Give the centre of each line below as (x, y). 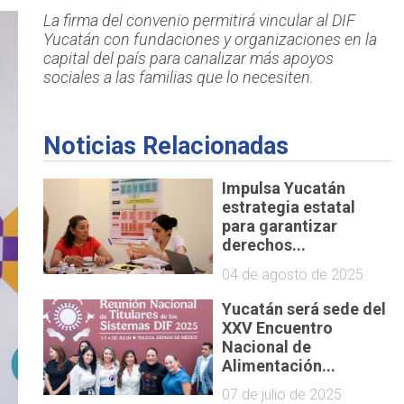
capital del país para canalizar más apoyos (188, 59)
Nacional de (267, 346)
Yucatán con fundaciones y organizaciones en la (210, 40)
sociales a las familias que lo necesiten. (178, 78)
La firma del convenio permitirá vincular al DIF (199, 21)
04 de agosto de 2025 (293, 274)
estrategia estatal (289, 207)
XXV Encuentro (278, 327)
